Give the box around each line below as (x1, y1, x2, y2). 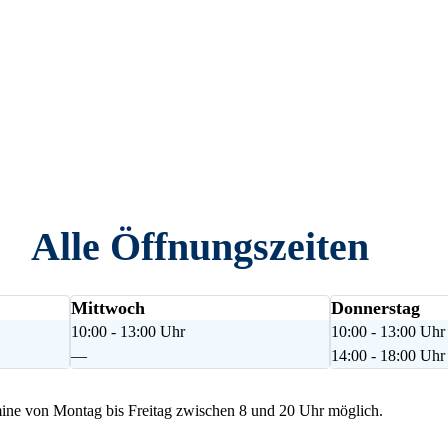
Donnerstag (330, 297, 420, 318)
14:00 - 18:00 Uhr (330, 346, 445, 364)
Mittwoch (71, 297, 146, 318)
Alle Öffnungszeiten (31, 223, 369, 269)
